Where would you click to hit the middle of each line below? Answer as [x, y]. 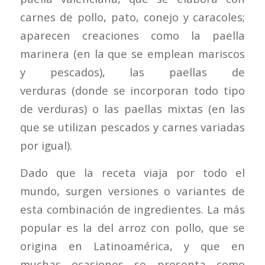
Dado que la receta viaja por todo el [132, 173]
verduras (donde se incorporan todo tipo [132, 90]
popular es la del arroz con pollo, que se [132, 228]
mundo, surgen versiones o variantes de [132, 191]
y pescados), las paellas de [132, 72]
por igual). [46, 145]
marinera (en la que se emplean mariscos [132, 53]
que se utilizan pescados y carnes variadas [132, 127]
